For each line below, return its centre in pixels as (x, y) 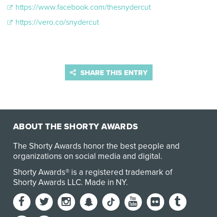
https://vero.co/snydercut (56, 22)
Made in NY (105, 183)
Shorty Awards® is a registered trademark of (93, 172)
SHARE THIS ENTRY (113, 72)
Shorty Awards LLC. (49, 183)
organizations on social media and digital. (87, 156)
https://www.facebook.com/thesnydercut (82, 8)
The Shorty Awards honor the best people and (96, 146)
